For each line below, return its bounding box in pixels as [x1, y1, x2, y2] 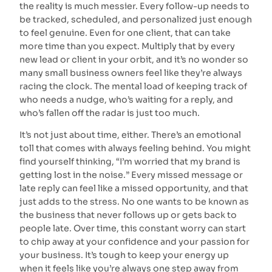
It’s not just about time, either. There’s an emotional [19, 129, 241, 141]
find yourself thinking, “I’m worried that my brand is [19, 156, 240, 168]
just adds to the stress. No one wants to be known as [19, 196, 249, 208]
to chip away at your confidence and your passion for [19, 236, 250, 248]
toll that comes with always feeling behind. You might [19, 143, 251, 154]
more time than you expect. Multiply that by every [19, 41, 235, 52]
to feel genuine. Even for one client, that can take [19, 27, 231, 39]
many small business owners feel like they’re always [19, 67, 242, 79]
